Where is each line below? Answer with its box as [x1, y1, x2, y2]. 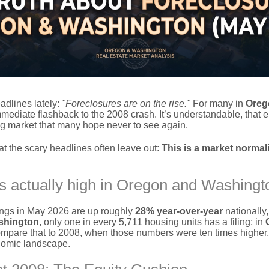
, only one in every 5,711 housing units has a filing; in [39, 217, 265, 227]
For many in [190, 98, 246, 109]
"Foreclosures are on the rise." [62, 98, 190, 109]
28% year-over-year [135, 206, 223, 216]
